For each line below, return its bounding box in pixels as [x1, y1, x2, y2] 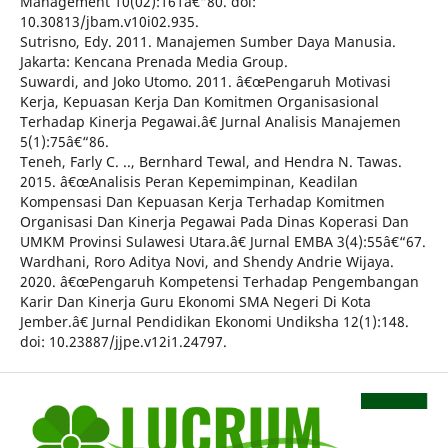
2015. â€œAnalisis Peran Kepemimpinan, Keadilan [19, 172, 358, 192]
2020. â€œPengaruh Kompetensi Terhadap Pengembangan [19, 272, 419, 292]
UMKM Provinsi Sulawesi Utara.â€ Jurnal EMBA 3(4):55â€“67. [19, 232, 426, 252]
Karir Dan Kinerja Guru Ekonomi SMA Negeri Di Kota [19, 292, 371, 312]
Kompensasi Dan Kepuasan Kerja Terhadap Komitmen [19, 192, 385, 212]
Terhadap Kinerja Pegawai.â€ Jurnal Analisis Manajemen [19, 112, 401, 132]
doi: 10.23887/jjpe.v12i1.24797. [19, 332, 227, 352]
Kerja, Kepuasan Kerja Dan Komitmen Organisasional [19, 92, 379, 112]
